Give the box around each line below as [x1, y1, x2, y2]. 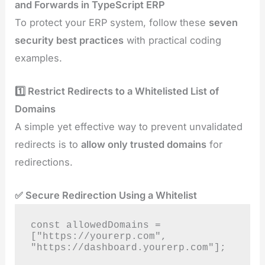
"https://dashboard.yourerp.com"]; [30, 242, 226, 254]
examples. [15, 51, 63, 64]
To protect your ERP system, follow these [15, 16, 209, 28]
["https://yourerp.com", [30, 231, 167, 243]
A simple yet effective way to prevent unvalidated [15, 120, 243, 132]
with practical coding [124, 34, 222, 46]
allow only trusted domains [81, 138, 207, 150]
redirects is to [15, 138, 82, 150]
